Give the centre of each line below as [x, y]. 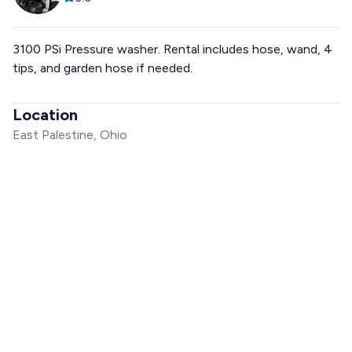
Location [45, 115]
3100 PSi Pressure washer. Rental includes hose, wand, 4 [172, 49]
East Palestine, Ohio [70, 135]
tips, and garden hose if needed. [103, 68]
